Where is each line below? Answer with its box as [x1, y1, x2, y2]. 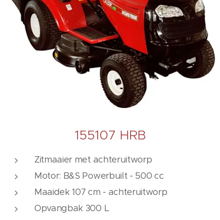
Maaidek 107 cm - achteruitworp [34, 187, 167, 198]
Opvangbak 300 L [34, 203, 109, 214]
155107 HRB [74, 127, 146, 143]
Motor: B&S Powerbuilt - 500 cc [34, 170, 164, 182]
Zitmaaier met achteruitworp [34, 154, 152, 165]
